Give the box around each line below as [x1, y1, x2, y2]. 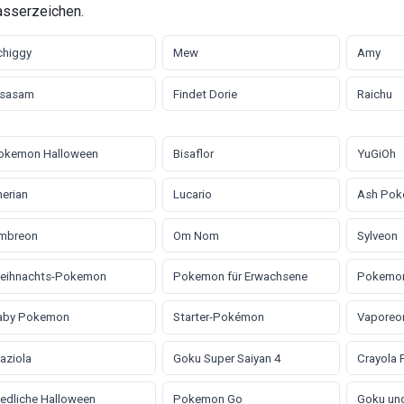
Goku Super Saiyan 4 [172, 351, 280, 365]
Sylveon [356, 228, 398, 243]
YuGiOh [356, 146, 396, 161]
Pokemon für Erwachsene [172, 270, 308, 284]
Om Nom [172, 228, 219, 243]
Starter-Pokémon [172, 310, 264, 325]
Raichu [356, 87, 392, 101]
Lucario [172, 188, 212, 202]
